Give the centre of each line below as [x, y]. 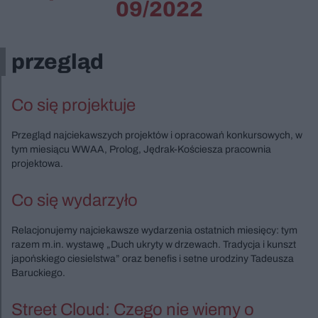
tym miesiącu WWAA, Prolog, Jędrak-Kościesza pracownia [141, 149]
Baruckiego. [38, 273]
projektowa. [37, 164]
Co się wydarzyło [75, 200]
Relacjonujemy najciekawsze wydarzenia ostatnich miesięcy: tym [154, 230]
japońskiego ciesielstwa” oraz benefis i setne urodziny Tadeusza [153, 259]
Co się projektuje [73, 105]
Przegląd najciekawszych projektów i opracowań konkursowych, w [157, 135]
